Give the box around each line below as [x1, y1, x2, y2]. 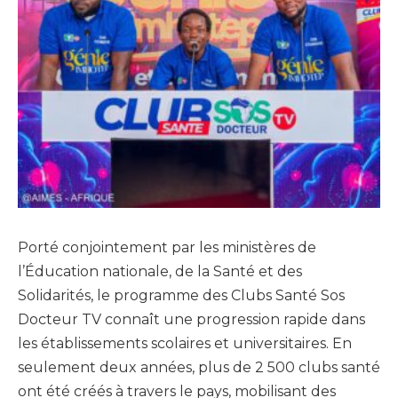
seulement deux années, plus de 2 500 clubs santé [18, 359, 380, 377]
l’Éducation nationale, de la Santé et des [18, 263, 302, 281]
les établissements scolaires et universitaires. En [18, 335, 352, 353]
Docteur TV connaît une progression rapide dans [18, 311, 365, 329]
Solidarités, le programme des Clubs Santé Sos [18, 287, 345, 305]
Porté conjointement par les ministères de [18, 239, 316, 257]
